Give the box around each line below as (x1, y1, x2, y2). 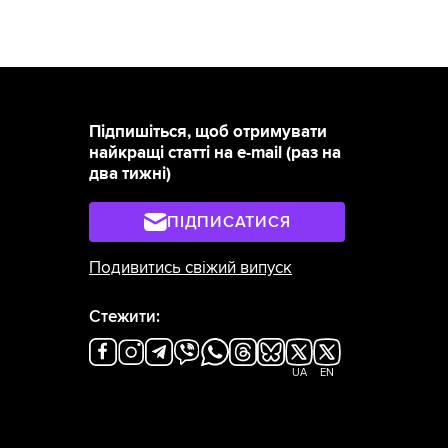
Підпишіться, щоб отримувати (89, 122, 328, 143)
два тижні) (89, 164, 172, 185)
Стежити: (89, 307, 161, 328)
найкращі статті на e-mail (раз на (89, 143, 342, 164)
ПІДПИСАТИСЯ (167, 211, 291, 232)
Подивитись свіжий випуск (89, 257, 293, 278)
